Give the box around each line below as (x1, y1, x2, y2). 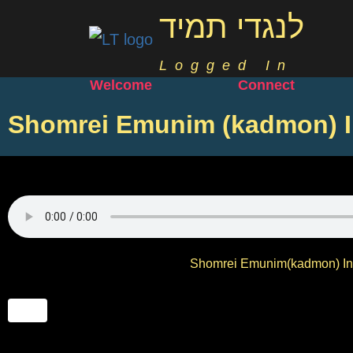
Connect (238, 77, 295, 93)
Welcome (90, 77, 153, 93)
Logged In (158, 58, 293, 73)
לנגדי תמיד (158, 9, 304, 44)
